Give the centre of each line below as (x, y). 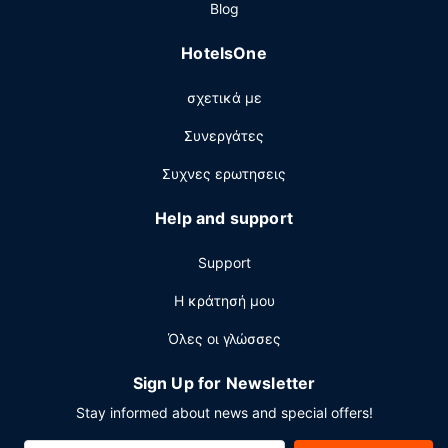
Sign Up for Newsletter (224, 383)
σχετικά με (224, 97)
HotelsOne (224, 53)
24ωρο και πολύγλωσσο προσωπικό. (151, 10)
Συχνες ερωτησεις (224, 173)
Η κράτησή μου (224, 300)
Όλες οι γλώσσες (224, 338)
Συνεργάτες (224, 135)
